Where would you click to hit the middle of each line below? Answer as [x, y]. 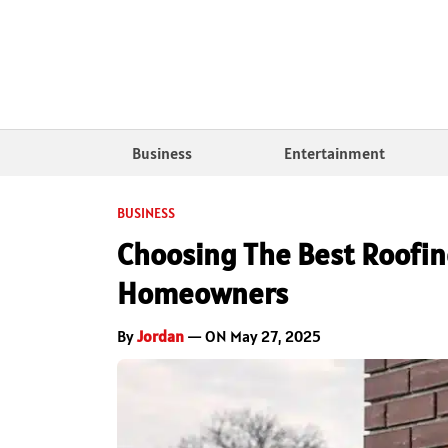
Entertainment [334, 152]
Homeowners [202, 292]
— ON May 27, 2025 [252, 335]
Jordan [160, 335]
